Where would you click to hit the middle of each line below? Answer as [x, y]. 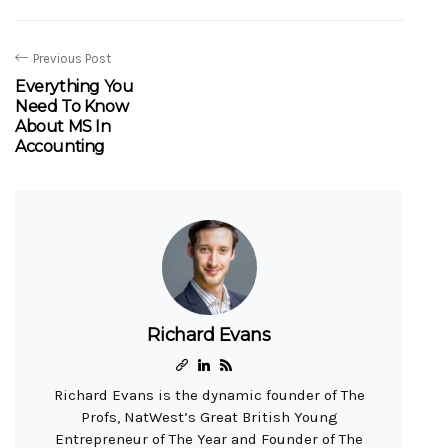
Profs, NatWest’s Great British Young [209, 416]
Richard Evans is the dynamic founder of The [209, 394]
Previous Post [72, 58]
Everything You [74, 86]
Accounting [60, 146]
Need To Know [72, 106]
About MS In [63, 126]
